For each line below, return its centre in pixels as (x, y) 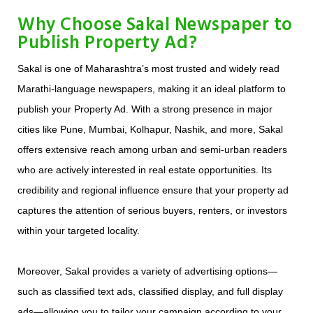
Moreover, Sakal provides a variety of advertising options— (147, 271)
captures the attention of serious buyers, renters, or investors (152, 211)
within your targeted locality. (79, 231)
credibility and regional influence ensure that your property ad (153, 190)
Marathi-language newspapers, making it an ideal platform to (152, 89)
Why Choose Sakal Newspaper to (155, 26)
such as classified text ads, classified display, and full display (150, 292)
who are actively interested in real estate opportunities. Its (145, 170)
